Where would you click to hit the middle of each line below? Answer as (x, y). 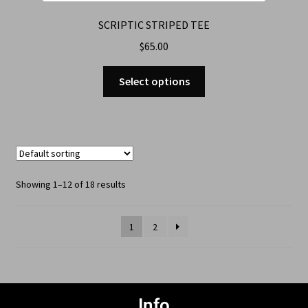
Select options (154, 81)
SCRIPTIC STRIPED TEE (154, 25)
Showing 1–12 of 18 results (70, 185)
